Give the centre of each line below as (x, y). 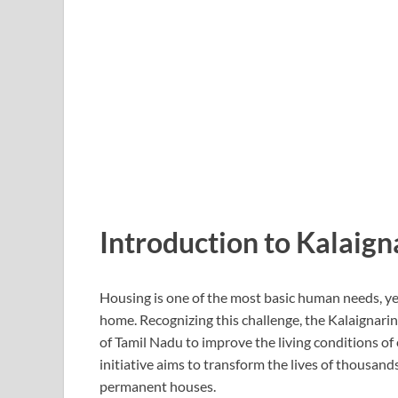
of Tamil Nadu (141, 341)
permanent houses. (158, 386)
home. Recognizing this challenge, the (214, 319)
